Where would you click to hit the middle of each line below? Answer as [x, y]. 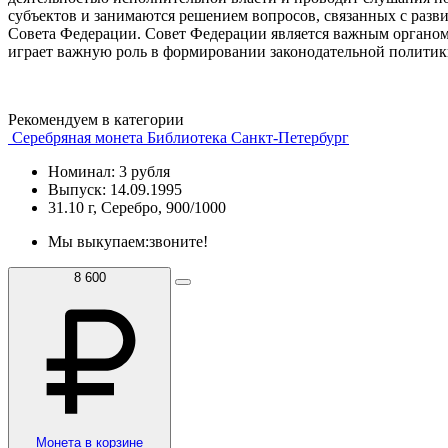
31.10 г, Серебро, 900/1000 [137, 207]
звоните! [178, 241]
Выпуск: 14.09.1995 [115, 189]
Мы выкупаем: [98, 241]
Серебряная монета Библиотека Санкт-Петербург [180, 137]
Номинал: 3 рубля [109, 171]
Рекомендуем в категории [96, 119]
